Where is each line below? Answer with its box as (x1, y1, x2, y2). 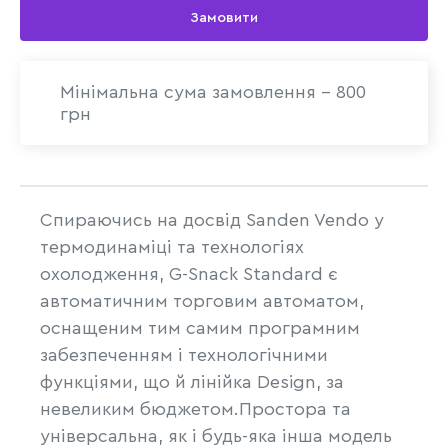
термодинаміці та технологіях (40, 238, 304, 256)
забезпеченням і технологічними (40, 346, 328, 364)
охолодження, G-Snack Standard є (40, 265, 338, 283)
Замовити (190, 11, 258, 25)
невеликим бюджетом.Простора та (40, 400, 351, 418)
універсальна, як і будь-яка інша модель (40, 427, 392, 445)
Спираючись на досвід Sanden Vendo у (40, 211, 384, 229)
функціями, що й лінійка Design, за (40, 373, 344, 391)
